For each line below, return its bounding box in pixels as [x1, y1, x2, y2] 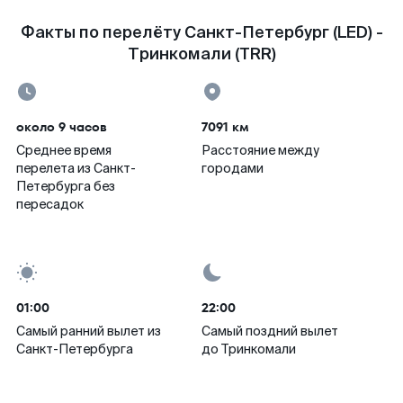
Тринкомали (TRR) [127, 43, 276, 65]
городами [201, 160, 264, 176]
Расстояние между [201, 142, 319, 158]
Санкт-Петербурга [16, 341, 133, 357]
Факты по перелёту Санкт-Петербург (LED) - [20, 22, 383, 43]
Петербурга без [16, 178, 115, 194]
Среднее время [16, 142, 112, 158]
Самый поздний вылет [201, 323, 338, 339]
